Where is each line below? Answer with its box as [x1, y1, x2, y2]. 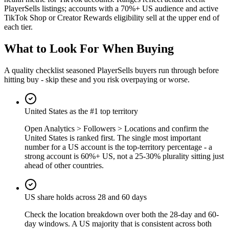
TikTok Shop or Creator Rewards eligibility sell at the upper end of [4, 13, 219, 22]
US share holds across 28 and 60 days [25, 192, 147, 201]
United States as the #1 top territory [25, 106, 138, 116]
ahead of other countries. [25, 161, 104, 170]
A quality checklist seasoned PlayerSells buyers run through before [4, 65, 219, 75]
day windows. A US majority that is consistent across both [25, 219, 212, 228]
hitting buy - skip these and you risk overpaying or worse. [4, 75, 190, 84]
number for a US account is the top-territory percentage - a [25, 142, 212, 151]
